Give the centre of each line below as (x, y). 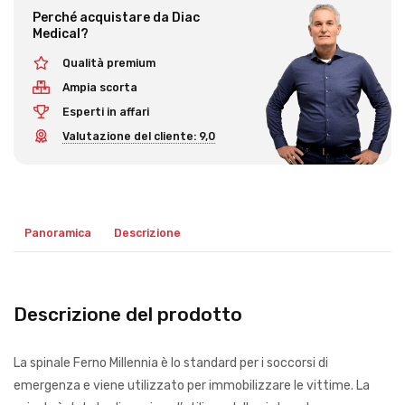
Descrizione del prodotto (128, 314)
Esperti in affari (105, 112)
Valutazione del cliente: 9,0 (138, 137)
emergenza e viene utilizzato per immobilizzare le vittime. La (192, 385)
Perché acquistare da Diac (116, 18)
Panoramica (58, 233)
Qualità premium (108, 63)
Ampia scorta (99, 87)
